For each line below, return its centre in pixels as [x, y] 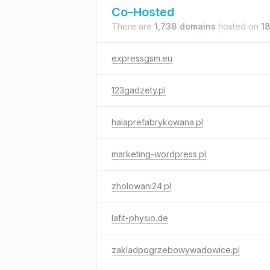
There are [133, 26]
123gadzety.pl [139, 90]
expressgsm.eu [142, 58]
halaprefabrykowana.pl [157, 122]
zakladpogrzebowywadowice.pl [176, 250]
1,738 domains [185, 26]
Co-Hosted [143, 12]
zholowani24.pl [141, 186]
